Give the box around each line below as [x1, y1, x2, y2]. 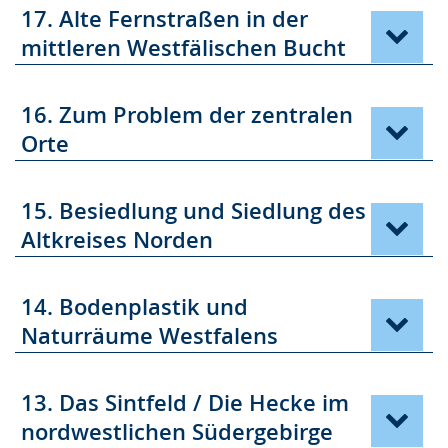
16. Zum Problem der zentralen [21, 100, 353, 130]
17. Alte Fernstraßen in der [21, 4, 308, 34]
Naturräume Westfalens [21, 321, 278, 351]
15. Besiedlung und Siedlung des [21, 196, 366, 226]
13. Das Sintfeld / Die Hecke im [21, 388, 349, 418]
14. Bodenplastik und [21, 292, 248, 322]
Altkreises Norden [21, 225, 213, 255]
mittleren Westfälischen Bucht [21, 33, 346, 63]
